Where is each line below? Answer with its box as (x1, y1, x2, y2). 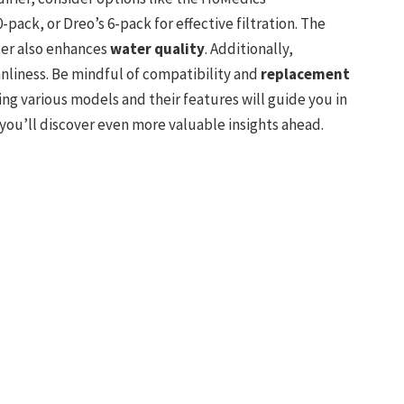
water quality (109, 39, 205, 60)
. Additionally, (204, 39, 293, 60)
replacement (260, 64, 350, 85)
